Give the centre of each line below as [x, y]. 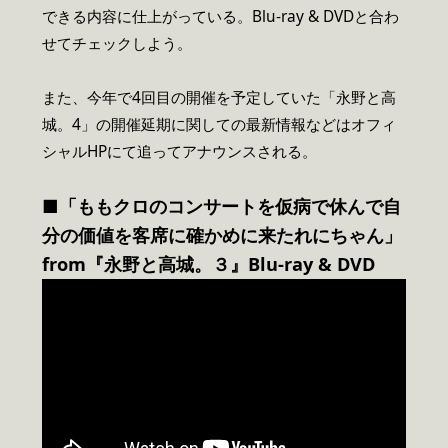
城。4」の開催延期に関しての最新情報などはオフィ [219, 124]
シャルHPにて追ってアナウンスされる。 [179, 151]
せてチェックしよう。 [117, 43]
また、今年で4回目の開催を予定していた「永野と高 [219, 97]
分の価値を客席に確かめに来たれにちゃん [213, 234]
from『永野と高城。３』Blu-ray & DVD [208, 263]
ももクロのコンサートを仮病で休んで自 [239, 205]
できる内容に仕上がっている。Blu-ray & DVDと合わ [220, 16]
